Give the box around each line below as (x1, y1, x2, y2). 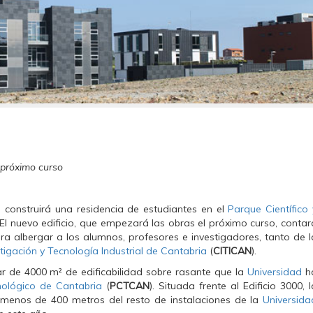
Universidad (247, 265, 306, 278)
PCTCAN (110, 279, 150, 292)
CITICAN (213, 245, 252, 257)
